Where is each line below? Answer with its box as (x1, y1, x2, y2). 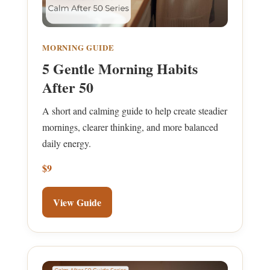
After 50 (42, 76, 93, 98)
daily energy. (42, 136, 91, 149)
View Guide (53, 195, 101, 209)
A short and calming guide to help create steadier (42, 104, 227, 117)
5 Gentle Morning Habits (42, 57, 198, 79)
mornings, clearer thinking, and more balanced (42, 120, 218, 133)
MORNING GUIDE (42, 41, 115, 53)
